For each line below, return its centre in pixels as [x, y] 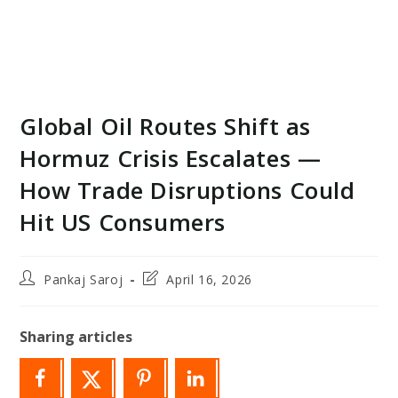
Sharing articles [76, 336]
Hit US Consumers [123, 222]
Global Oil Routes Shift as [166, 126]
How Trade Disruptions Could [187, 190]
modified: [171, 311]
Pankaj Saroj [84, 279]
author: [41, 294]
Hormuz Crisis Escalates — [171, 158]
